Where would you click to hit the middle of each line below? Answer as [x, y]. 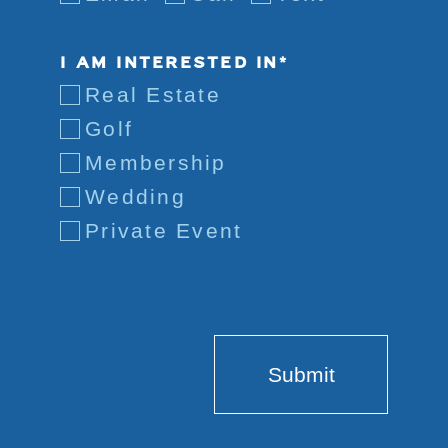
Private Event [164, 230]
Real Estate [153, 94]
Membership [156, 162]
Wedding [135, 196]
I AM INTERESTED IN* [174, 63]
